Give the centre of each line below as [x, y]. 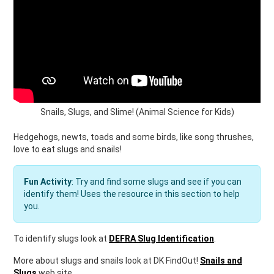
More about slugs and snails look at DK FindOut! [107, 261]
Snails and [221, 261]
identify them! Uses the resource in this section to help [132, 194]
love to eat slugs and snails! [68, 150]
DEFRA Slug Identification [161, 239]
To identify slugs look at [61, 239]
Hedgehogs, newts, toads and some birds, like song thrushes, [134, 137]
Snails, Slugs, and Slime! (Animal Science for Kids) [137, 112]
